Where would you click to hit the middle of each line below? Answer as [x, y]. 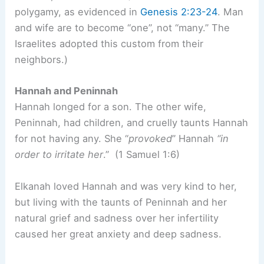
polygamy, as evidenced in [78, 12]
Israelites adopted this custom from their [109, 44]
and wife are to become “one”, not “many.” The [123, 28]
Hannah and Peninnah [67, 91]
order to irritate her [59, 155]
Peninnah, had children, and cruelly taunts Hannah [132, 123]
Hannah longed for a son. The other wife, [111, 107]
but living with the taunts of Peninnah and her [121, 202]
